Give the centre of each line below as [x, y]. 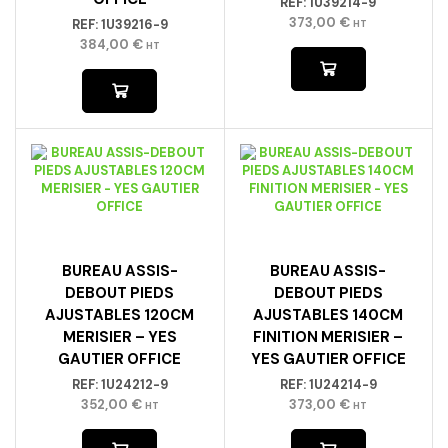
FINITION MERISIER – [328, 336]
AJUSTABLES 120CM [120, 314]
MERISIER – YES [119, 336]
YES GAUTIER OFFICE [328, 358]
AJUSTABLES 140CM [328, 314]
